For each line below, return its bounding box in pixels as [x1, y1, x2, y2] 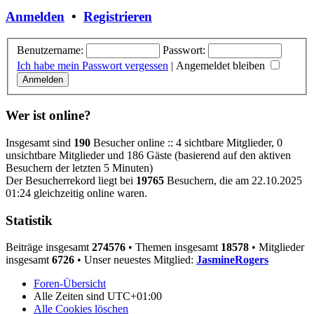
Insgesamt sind [6, 136, 74, 149]
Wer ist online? [6, 108, 91, 123]
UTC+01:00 [107, 290, 162, 303]
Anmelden [6, 9, 64, 25]
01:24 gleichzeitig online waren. [6, 186, 147, 199]
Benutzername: [17, 43, 83, 56]
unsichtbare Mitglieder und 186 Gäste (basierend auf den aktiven [6, 149, 291, 161]
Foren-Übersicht [34, 278, 106, 290]
